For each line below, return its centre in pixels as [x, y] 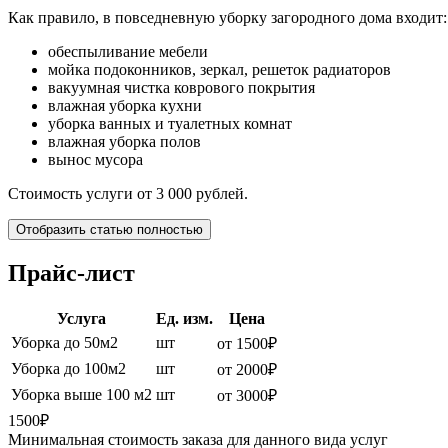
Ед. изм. [184, 319]
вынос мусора [95, 160]
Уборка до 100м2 [68, 369]
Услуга [81, 319]
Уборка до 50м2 [64, 343]
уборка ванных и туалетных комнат [170, 124]
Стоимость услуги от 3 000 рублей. [128, 194]
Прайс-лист [71, 273]
